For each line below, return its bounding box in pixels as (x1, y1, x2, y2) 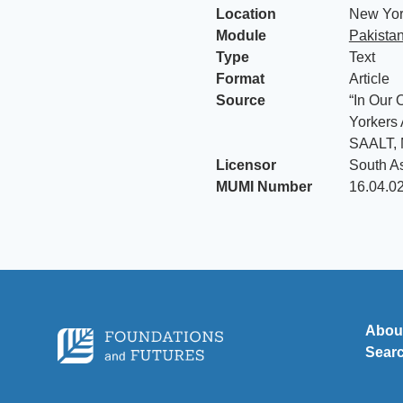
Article (348, 71, 390, 86)
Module (216, 28, 266, 43)
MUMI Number (216, 179, 312, 194)
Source (216, 93, 265, 108)
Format (216, 71, 264, 86)
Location (216, 6, 276, 22)
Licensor (216, 157, 276, 173)
